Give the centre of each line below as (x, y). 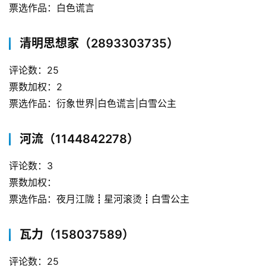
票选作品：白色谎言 (52, 7)
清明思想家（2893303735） (99, 43)
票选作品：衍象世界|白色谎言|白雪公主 (93, 103)
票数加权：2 (36, 86)
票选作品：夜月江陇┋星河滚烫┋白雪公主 (99, 199)
